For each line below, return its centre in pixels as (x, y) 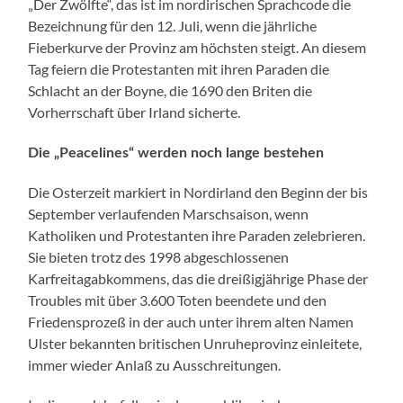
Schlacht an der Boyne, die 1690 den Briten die (170, 90)
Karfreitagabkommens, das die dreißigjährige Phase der (198, 278)
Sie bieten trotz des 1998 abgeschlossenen (159, 256)
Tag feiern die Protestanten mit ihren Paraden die (179, 68)
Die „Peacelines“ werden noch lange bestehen (176, 152)
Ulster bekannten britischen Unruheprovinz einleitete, (195, 343)
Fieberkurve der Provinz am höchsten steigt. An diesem (197, 47)
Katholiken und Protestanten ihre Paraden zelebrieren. (197, 235)
